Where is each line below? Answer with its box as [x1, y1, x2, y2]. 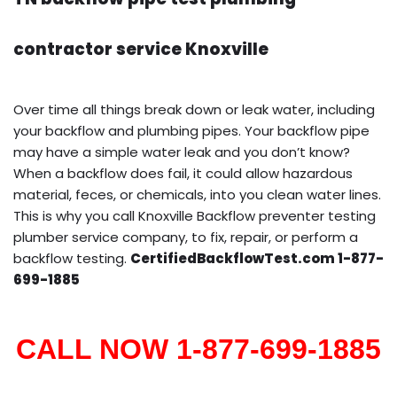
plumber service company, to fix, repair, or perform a [13, 227, 358, 246]
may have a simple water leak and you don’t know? [13, 142, 350, 161]
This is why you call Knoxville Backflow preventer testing [13, 206, 376, 225]
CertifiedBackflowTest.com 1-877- [130, 248, 384, 268]
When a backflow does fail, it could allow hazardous [13, 163, 353, 183]
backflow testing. [13, 248, 130, 268]
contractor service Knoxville [13, 36, 269, 61]
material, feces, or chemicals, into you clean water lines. [13, 184, 381, 204]
